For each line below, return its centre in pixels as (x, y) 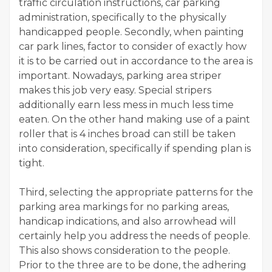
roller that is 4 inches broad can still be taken (127, 134)
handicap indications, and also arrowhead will (127, 221)
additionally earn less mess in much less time (126, 105)
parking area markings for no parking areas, (124, 207)
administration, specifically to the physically (123, 17)
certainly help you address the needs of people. (134, 236)
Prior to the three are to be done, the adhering (133, 265)
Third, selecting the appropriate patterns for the (136, 192)
